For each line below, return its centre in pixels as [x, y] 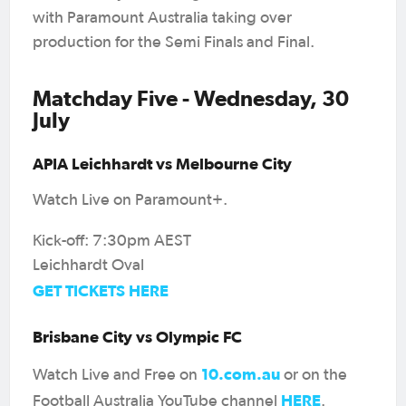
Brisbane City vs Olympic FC [137, 336]
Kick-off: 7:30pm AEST [112, 241]
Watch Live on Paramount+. [130, 200]
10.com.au [242, 373]
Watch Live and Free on [117, 375]
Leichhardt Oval [88, 265]
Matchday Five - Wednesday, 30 [191, 98]
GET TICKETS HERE [101, 290]
